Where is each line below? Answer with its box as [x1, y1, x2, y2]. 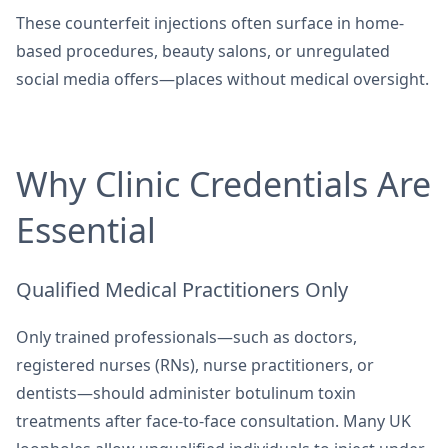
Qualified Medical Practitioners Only [16, 276, 348, 303]
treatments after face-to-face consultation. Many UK [16, 410, 411, 432]
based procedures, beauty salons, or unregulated [16, 40, 390, 62]
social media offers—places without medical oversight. [16, 68, 429, 90]
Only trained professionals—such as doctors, [16, 326, 357, 348]
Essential [16, 207, 156, 253]
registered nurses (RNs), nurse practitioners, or [16, 354, 374, 376]
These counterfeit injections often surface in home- [16, 12, 404, 34]
